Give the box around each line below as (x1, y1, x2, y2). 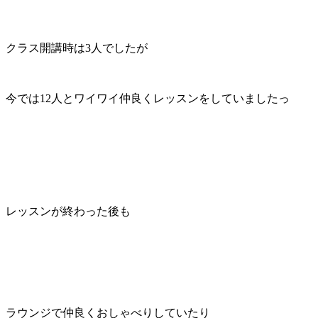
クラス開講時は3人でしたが (6, 41, 148, 54)
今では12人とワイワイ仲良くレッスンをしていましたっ (6, 92, 290, 104)
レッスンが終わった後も (6, 204, 131, 217)
